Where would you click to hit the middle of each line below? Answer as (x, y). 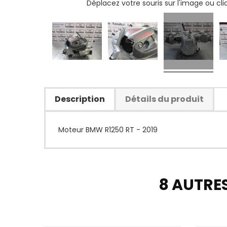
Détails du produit (164, 99)
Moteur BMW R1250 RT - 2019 (108, 130)
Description (80, 99)
